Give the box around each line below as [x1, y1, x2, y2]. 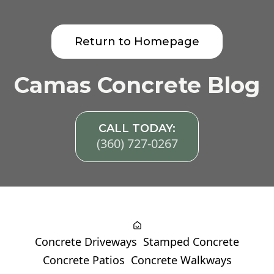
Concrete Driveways [35, 234, 137, 249]
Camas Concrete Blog [14, 72, 260, 98]
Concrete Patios [42, 253, 125, 267]
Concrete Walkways [130, 253, 232, 267]
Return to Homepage [75, 35, 199, 48]
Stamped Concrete [143, 234, 239, 249]
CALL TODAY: [98, 122, 176, 135]
